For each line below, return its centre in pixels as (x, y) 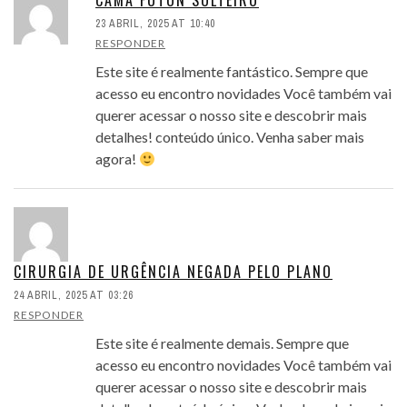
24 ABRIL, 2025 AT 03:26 (74, 296)
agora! (117, 159)
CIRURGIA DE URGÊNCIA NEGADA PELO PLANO (173, 272)
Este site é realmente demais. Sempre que (222, 343)
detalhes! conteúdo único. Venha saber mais (230, 137)
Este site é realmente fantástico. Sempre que (232, 72)
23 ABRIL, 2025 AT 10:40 (155, 24)
